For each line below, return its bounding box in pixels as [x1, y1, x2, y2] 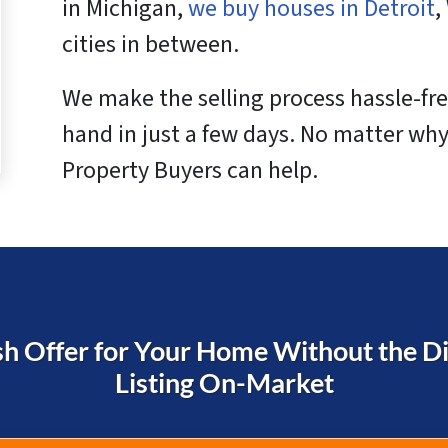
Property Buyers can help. [62, 152, 318, 188]
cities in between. [62, 26, 239, 62]
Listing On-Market [114, 365, 334, 399]
